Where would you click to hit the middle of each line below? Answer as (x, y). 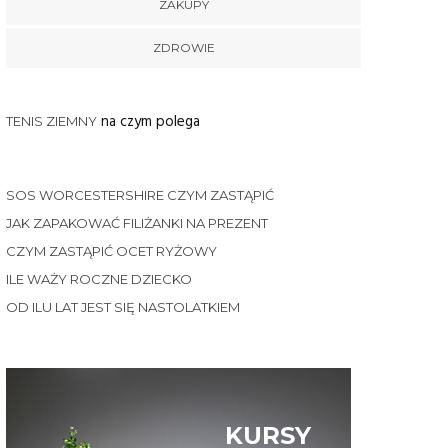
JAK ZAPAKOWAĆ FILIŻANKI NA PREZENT (137, 223)
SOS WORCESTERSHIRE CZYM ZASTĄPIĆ (140, 195)
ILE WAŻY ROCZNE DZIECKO (99, 279)
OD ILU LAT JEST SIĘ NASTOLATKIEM (123, 307)
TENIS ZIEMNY (51, 121)
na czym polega (148, 122)
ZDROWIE (183, 48)
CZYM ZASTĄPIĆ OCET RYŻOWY (111, 251)
